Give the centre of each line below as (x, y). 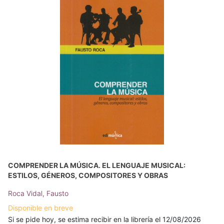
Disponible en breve (40, 208)
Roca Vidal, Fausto (38, 193)
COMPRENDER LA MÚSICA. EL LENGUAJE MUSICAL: (97, 165)
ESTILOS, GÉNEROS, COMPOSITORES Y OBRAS (88, 175)
